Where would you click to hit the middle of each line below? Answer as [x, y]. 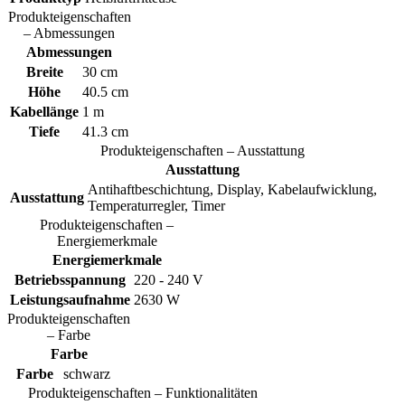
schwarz [87, 374]
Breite [44, 72]
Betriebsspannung [70, 280]
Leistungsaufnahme [70, 300]
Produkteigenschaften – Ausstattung [202, 151]
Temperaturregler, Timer [156, 206]
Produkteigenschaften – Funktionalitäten [143, 393]
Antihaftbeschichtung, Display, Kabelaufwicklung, [232, 190]
